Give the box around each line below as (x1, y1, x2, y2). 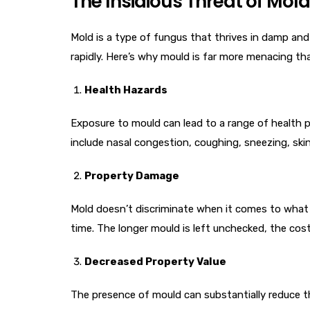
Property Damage (84, 170, 179, 182)
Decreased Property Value (84, 255, 226, 268)
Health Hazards (84, 84, 167, 96)
